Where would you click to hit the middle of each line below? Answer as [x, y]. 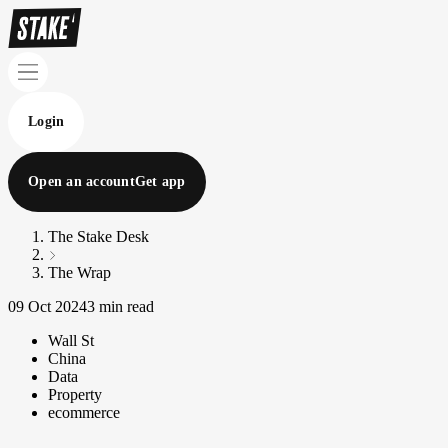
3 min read [120, 306]
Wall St [71, 340]
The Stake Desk [98, 236]
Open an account [81, 181]
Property [75, 394]
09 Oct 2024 [47, 306]
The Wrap [79, 272]
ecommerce [84, 412]
